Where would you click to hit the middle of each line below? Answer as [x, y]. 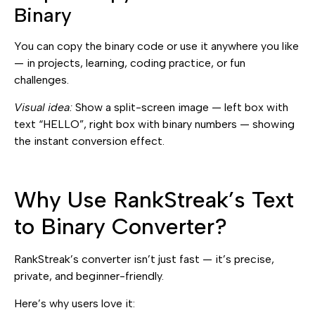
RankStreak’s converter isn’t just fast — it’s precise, [144, 259]
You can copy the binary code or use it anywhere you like [156, 46]
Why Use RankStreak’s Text [154, 200]
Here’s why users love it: [75, 303]
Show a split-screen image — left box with [180, 107]
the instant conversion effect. [89, 141]
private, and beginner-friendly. [89, 276]
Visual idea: [43, 107]
